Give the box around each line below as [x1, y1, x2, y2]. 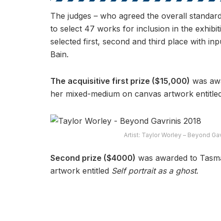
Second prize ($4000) [50, 153, 136, 163]
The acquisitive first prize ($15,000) [50, 75, 190, 86]
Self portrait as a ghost [111, 166, 196, 176]
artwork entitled [50, 166, 111, 176]
